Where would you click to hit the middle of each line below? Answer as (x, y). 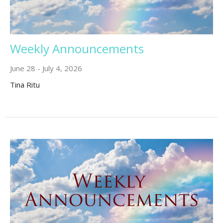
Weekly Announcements (77, 49)
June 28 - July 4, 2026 (46, 68)
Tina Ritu (25, 85)
